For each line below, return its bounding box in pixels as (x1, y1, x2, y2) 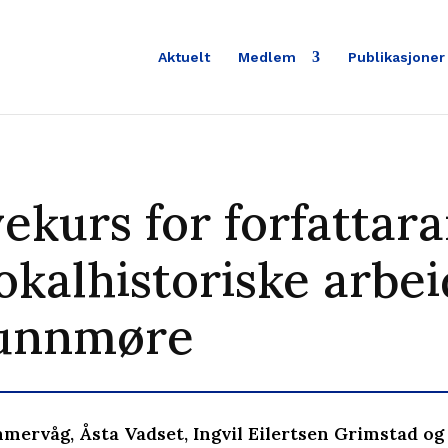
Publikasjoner (347, 49, 445, 65)
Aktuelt (157, 49, 210, 65)
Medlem (237, 49, 300, 65)
